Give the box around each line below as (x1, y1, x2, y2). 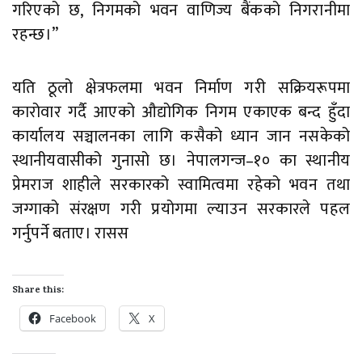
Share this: (12, 283, 64, 300)
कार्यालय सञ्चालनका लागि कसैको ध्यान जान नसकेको (12, 123, 350, 151)
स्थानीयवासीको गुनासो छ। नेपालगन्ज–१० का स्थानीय (12, 147, 350, 175)
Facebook (49, 311, 96, 326)
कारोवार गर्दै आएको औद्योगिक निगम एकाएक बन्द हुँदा (12, 99, 350, 127)
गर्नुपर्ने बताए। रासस (12, 220, 129, 248)
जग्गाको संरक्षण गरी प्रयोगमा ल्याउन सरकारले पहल (12, 196, 350, 224)
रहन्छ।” (12, 21, 58, 49)
